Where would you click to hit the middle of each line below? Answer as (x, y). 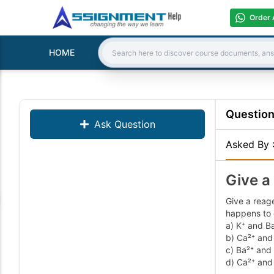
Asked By (249, 144)
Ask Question (124, 124)
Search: (119, 59)
